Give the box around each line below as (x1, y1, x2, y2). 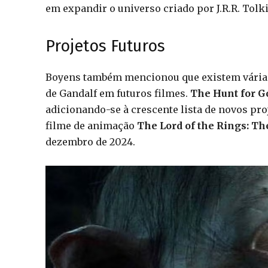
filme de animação (45, 119, 137, 132)
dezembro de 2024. (45, 135, 135, 148)
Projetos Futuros (45, 36, 165, 56)
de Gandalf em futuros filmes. (45, 87, 190, 99)
